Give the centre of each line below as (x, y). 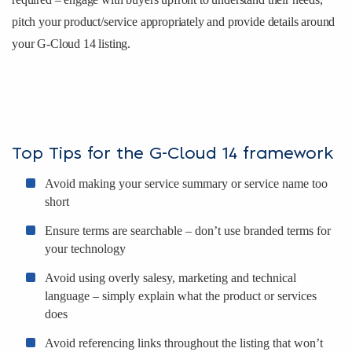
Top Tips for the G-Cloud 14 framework (173, 154)
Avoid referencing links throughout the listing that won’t (184, 343)
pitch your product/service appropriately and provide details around (174, 21)
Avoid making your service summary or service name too (186, 184)
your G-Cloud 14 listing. (71, 43)
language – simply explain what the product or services (181, 296)
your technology (85, 249)
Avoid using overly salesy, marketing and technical (170, 278)
